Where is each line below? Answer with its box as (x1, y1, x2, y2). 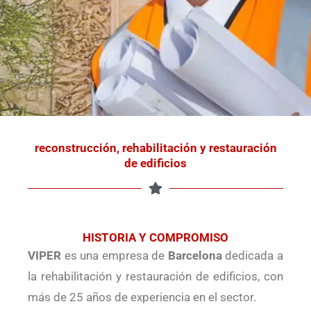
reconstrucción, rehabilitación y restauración (34, 141, 277, 155)
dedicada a (221, 249, 284, 262)
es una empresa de (61, 249, 168, 262)
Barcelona (167, 249, 222, 262)
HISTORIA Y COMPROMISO (83, 230, 228, 244)
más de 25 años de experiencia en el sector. (28, 290, 256, 304)
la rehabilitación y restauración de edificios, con (28, 269, 283, 283)
